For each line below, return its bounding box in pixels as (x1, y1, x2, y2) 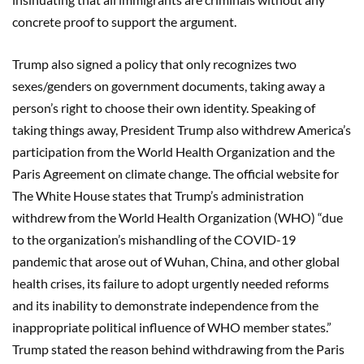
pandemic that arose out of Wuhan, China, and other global (12, 253, 340, 269)
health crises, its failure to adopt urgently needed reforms (12, 275, 329, 291)
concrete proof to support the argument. (12, 13, 236, 29)
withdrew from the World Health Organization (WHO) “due (12, 209, 343, 225)
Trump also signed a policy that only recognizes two (12, 55, 297, 71)
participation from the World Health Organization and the (12, 143, 335, 159)
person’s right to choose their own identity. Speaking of (12, 99, 315, 115)
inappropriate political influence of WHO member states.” (12, 318, 331, 335)
